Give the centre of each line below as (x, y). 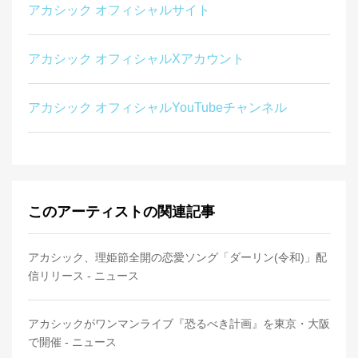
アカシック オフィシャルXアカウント (136, 59)
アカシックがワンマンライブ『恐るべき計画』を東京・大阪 (179, 324)
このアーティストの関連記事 (121, 212)
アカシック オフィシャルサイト (119, 10)
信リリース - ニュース (84, 276)
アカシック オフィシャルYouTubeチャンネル (157, 108)
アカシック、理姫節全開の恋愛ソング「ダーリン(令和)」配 (177, 258)
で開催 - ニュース (72, 342)
